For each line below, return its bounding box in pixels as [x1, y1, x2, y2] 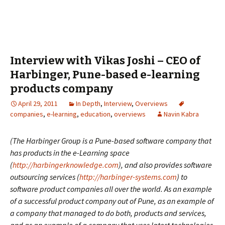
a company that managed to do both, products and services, [10, 208, 206, 218]
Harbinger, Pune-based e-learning [10, 68, 200, 81]
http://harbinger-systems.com [79, 172, 177, 182]
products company [10, 82, 113, 95]
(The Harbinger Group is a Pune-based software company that [10, 136, 211, 146]
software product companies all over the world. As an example [10, 184, 212, 194]
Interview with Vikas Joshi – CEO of [10, 54, 200, 67]
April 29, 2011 [18, 99, 58, 108]
